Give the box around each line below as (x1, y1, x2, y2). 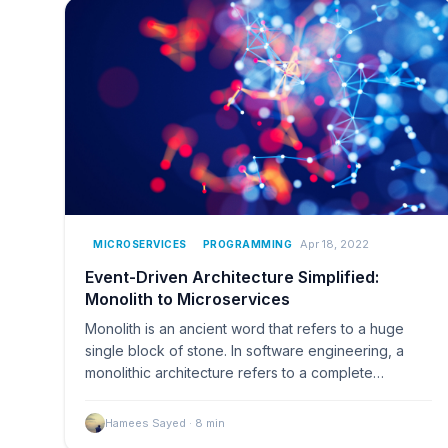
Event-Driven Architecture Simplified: (85, 266, 379, 287)
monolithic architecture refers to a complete (85, 363, 373, 381)
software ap (85, 385, 164, 403)
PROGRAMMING (202, 237, 292, 250)
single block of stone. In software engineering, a (85, 341, 404, 359)
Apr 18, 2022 (300, 237, 369, 252)
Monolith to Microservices (85, 288, 290, 309)
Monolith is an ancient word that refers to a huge (85, 319, 404, 337)
